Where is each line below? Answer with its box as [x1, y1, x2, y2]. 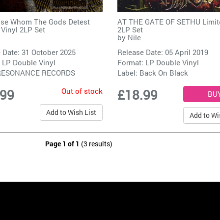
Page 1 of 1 [45, 139, 80, 149]
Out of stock [61, 86, 103, 96]
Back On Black [139, 68, 188, 78]
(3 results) [80, 139, 112, 149]
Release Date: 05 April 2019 [117, 47, 208, 57]
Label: [117, 68, 139, 78]
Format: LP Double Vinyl [117, 57, 199, 68]
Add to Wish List [46, 108, 96, 117]
